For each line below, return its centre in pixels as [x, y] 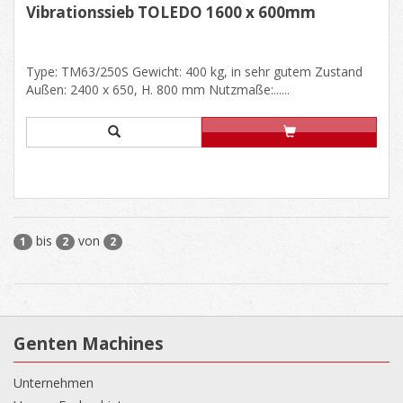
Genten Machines [89, 343]
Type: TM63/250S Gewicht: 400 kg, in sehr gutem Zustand [194, 71]
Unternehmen [54, 382]
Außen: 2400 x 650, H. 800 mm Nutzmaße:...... [158, 89]
